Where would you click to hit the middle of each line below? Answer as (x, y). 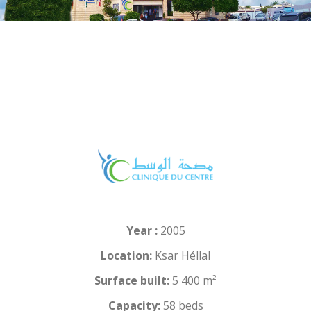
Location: (126, 255)
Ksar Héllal (181, 255)
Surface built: (132, 280)
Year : (142, 230)
